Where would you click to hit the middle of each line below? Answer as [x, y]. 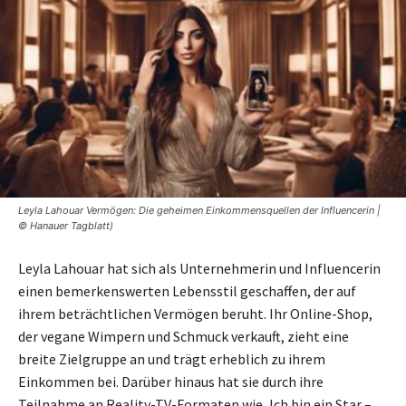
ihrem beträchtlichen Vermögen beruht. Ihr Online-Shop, [195, 314]
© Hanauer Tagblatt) [66, 226]
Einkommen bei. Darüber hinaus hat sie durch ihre [171, 382]
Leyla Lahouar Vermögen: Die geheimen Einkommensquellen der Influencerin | [199, 211]
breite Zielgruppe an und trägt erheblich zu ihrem [172, 359]
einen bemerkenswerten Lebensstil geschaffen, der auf [187, 291]
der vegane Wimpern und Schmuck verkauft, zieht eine [184, 337]
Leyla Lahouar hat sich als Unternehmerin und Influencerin [199, 269]
